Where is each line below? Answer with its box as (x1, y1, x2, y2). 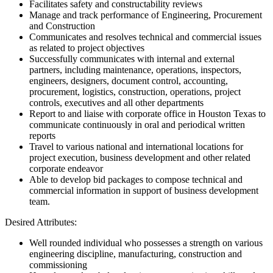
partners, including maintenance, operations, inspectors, (29, 65, 241, 76)
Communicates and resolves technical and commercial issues (29, 32, 261, 43)
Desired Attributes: (5, 217, 77, 228)
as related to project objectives (29, 43, 144, 54)
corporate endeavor (29, 163, 103, 174)
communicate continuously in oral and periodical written (29, 119, 245, 130)
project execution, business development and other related (29, 152, 250, 163)
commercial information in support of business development (29, 185, 258, 196)
